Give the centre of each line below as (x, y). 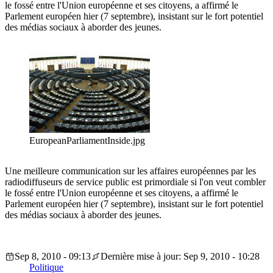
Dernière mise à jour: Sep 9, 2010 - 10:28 (180, 257)
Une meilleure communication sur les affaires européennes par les (130, 171)
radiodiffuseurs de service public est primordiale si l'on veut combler (135, 182)
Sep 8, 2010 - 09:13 (53, 257)
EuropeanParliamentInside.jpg (87, 141)
